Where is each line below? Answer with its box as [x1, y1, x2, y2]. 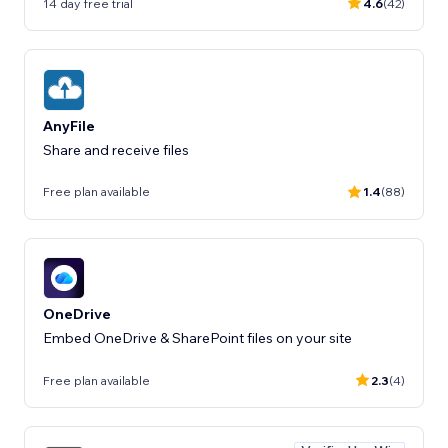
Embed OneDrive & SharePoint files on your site [43, 329, 352, 347]
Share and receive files [43, 140, 189, 159]
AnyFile [43, 116, 95, 135]
